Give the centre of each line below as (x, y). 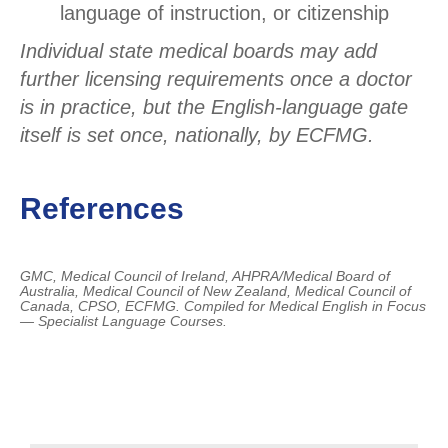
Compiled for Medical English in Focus (305, 306)
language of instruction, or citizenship (224, 13)
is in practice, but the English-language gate (214, 107)
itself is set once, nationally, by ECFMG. (197, 135)
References (102, 209)
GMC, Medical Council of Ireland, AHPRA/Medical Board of (205, 276)
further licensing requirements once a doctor (216, 79)
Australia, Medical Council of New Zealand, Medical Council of (215, 291)
